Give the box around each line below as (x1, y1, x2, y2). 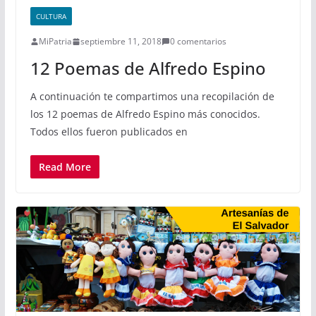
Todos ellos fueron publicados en (30, 125, 188, 139)
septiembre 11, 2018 (80, 35, 162, 48)
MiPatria (38, 35, 72, 48)
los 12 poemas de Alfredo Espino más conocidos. (30, 107, 260, 121)
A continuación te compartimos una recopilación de (30, 90, 274, 104)
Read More (38, 160, 91, 174)
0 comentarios (169, 35, 226, 48)
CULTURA (35, 11, 66, 22)
